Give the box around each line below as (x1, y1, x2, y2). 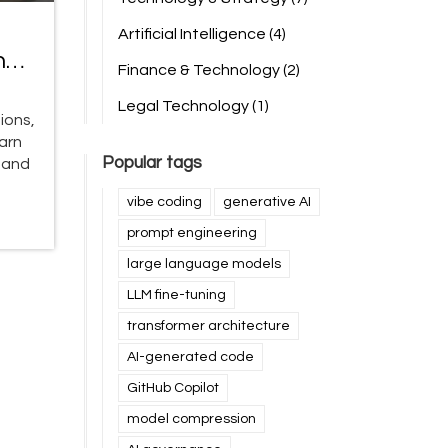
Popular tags (101, 154, 202, 172)
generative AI (222, 195, 311, 209)
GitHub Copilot (126, 381, 219, 395)
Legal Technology (117, 98, 252, 114)
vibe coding (126, 195, 202, 209)
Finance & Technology (117, 62, 283, 78)
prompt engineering (126, 226, 257, 240)
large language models (126, 257, 281, 271)
